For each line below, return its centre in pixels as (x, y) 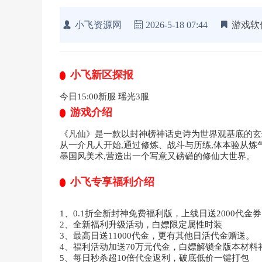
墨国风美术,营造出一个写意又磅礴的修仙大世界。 (157, 156)
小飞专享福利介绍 (112, 182)
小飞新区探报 (102, 75)
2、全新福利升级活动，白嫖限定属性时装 (141, 224)
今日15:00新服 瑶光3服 (104, 96)
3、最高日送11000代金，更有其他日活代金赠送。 (157, 235)
